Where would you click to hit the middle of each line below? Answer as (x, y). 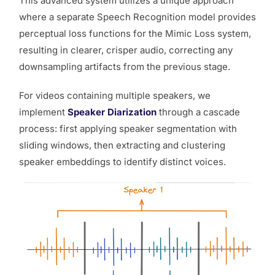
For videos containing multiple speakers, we (115, 96)
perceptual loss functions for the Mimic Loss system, (135, 34)
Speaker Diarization (113, 112)
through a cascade (199, 112)
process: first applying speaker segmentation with (128, 129)
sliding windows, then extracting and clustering (122, 145)
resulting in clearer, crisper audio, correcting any (126, 50)
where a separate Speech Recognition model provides (137, 17)
